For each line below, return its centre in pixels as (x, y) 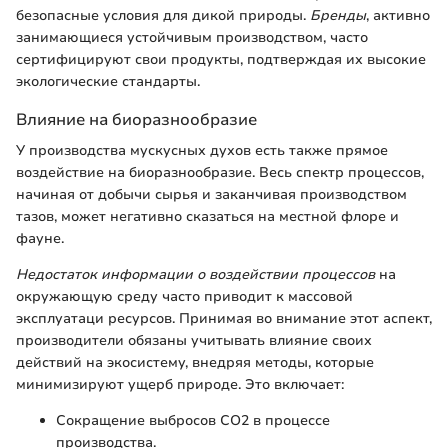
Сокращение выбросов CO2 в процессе (193, 420)
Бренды (338, 15)
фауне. (40, 238)
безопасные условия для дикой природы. (163, 15)
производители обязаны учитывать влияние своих (194, 340)
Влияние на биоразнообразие (136, 119)
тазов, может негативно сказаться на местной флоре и (207, 216)
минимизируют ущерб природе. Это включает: (180, 384)
